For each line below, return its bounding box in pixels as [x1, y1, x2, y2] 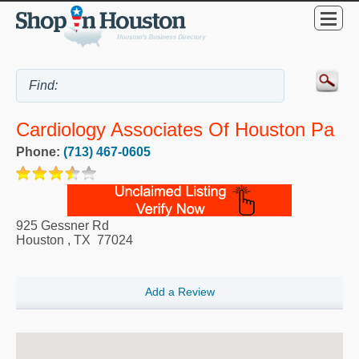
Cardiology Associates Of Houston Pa [16, 119, 334, 141]
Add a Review [144, 285, 215, 299]
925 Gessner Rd [16, 219, 109, 233]
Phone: [16, 145, 63, 159]
